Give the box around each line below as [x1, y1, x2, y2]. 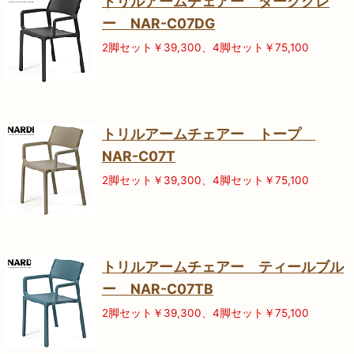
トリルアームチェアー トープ [102, 126, 315, 143]
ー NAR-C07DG [102, 15, 215, 32]
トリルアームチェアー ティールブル [102, 258, 344, 276]
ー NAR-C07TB [102, 281, 213, 298]
